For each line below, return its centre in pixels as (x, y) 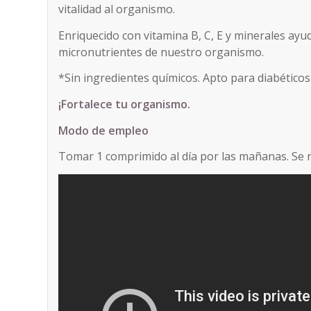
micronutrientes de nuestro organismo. (161, 52)
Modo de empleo (104, 130)
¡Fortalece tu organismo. (125, 104)
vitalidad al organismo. (117, 9)
